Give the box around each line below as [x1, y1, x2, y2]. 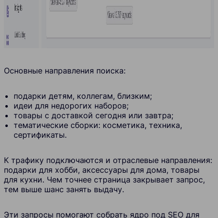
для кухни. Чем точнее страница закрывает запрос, [4, 175, 205, 185]
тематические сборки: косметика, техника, [14, 120, 182, 130]
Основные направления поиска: [4, 66, 126, 76]
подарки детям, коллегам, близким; [14, 91, 152, 101]
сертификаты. [14, 130, 67, 140]
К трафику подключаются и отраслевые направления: [4, 155, 212, 165]
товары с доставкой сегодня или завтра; [14, 110, 173, 121]
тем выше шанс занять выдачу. [4, 184, 124, 195]
